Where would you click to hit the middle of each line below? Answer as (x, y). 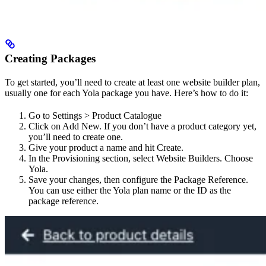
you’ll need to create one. (76, 137)
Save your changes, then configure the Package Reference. (138, 180)
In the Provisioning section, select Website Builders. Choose (141, 159)
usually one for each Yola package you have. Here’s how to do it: (126, 93)
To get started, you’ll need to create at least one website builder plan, (132, 83)
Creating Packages (50, 59)
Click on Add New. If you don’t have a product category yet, (142, 126)
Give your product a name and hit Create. (106, 148)
